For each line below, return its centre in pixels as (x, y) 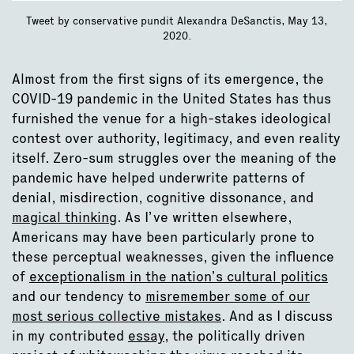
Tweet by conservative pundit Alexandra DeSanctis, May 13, (177, 20)
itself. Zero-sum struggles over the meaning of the (174, 157)
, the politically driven (235, 335)
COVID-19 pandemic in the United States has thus (171, 98)
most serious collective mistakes (117, 315)
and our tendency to (79, 296)
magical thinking (64, 217)
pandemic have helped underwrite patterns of (158, 177)
